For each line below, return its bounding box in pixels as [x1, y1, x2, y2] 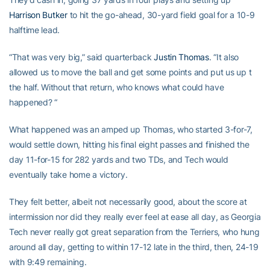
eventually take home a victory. [9, 169, 128, 180]
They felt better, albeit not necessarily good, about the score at [9, 196, 247, 207]
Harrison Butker [9, 10, 67, 20]
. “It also [209, 52, 239, 62]
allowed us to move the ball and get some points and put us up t [9, 67, 252, 77]
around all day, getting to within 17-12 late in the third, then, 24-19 [9, 242, 259, 252]
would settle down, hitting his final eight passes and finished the [9, 139, 250, 149]
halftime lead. [9, 25, 60, 35]
